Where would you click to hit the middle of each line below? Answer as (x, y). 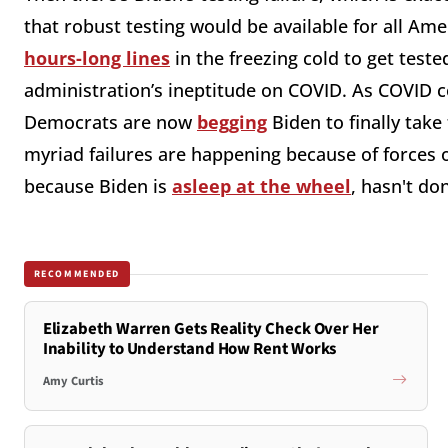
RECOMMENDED (77, 273)
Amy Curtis (73, 380)
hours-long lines (97, 58)
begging (232, 122)
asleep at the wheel (261, 186)
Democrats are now (110, 122)
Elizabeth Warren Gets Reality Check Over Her (210, 329)
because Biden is (98, 186)
